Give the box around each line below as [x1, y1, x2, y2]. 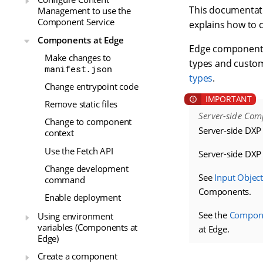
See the [198, 208, 230, 221]
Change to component [45, 116, 132, 128]
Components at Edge [38, 33, 124, 46]
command [45, 173, 85, 186]
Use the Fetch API [45, 144, 113, 157]
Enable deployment [45, 191, 121, 203]
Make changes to [45, 51, 112, 63]
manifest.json [45, 63, 112, 75]
